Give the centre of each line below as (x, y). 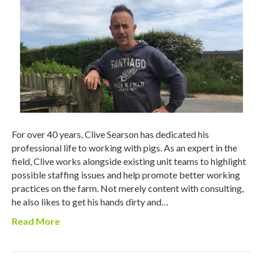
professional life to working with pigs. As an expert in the (124, 148)
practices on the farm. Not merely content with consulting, (128, 188)
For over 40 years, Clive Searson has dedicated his (110, 134)
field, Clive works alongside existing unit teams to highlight (129, 161)
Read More (36, 221)
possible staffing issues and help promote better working (126, 175)
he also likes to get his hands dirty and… (90, 202)
